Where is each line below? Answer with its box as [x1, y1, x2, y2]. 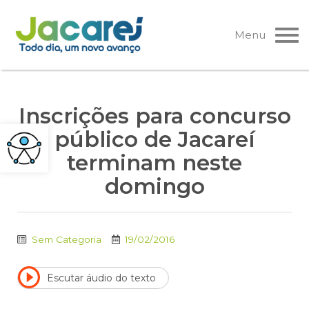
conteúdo [20, 54, 72, 67]
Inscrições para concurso [18, 103, 291, 130]
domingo [104, 173, 205, 200]
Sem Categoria [32, 234, 101, 246]
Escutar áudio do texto [47, 271, 156, 284]
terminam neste [67, 150, 242, 177]
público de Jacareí [54, 126, 255, 153]
